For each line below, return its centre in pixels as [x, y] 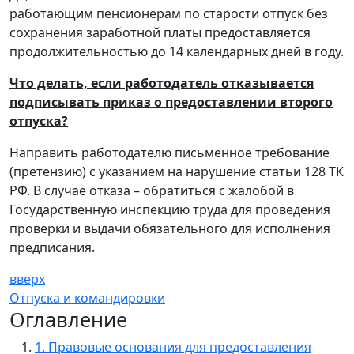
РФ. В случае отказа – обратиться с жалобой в [152, 190]
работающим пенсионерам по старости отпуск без [169, 13]
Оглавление [68, 319]
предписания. [52, 247]
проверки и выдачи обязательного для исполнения [170, 228]
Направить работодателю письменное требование [169, 153]
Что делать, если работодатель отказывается [162, 83]
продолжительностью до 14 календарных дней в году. [177, 51]
